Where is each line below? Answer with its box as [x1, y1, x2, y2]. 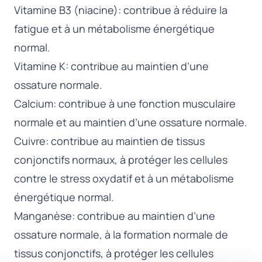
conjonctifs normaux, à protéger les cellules [14, 152, 227, 167]
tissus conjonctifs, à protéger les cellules [14, 246, 213, 260]
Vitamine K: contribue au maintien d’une [14, 58, 209, 73]
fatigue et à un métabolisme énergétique [14, 21, 215, 36]
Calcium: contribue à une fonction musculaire [14, 96, 236, 111]
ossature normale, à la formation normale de [14, 227, 228, 242]
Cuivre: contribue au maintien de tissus [14, 133, 205, 148]
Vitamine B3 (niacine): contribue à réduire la [14, 2, 227, 17]
